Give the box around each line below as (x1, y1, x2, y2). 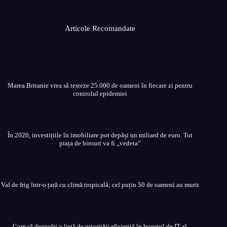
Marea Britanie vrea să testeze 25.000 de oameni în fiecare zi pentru (7, 82, 193, 89)
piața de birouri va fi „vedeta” (59, 139, 141, 147)
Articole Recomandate (64, 24, 135, 32)
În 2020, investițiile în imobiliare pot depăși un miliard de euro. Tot (7, 131, 193, 139)
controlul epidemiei (72, 90, 127, 97)
